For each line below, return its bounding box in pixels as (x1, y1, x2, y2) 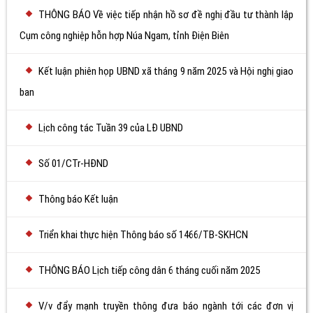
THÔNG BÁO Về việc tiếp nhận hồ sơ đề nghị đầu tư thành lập (38, 8, 293, 21)
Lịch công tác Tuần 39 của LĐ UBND (38, 122, 183, 134)
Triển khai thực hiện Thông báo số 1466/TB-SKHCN (38, 228, 248, 241)
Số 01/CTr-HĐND (38, 157, 108, 170)
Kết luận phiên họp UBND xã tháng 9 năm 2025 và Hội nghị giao (38, 65, 293, 78)
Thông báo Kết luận (38, 193, 118, 205)
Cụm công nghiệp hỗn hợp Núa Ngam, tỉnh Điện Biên (20, 29, 229, 42)
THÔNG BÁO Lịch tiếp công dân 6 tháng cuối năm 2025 (38, 264, 260, 277)
